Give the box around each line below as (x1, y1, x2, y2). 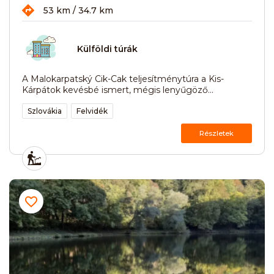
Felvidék (76, 106, 108, 116)
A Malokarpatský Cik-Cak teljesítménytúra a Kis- (22, 73, 224, 84)
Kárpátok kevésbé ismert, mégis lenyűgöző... (22, 84, 213, 95)
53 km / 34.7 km (43, 4, 113, 16)
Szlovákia (28, 106, 62, 116)
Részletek (199, 128, 234, 138)
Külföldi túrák (77, 43, 138, 55)
